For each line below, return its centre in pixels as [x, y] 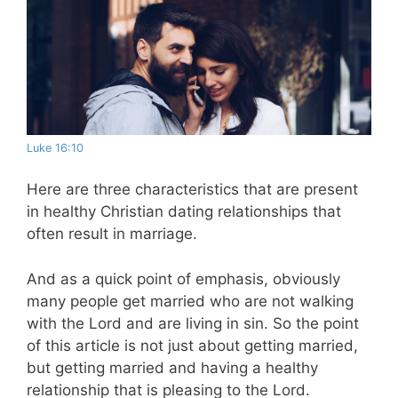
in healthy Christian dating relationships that [184, 212]
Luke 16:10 [55, 147]
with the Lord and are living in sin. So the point [193, 323]
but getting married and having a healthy [172, 367]
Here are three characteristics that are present [192, 190]
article [98, 345]
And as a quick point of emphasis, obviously [183, 279]
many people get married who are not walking [190, 301]
